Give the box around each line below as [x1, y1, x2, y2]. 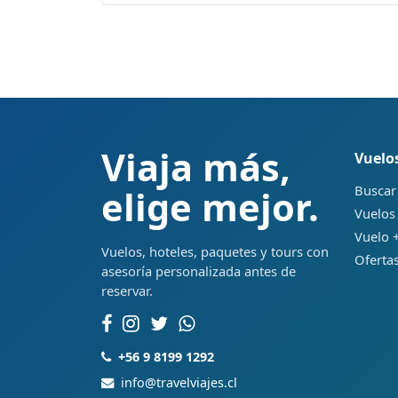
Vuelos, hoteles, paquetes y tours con [101, 242, 329, 260]
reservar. [101, 281, 153, 299]
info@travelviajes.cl [121, 373, 237, 391]
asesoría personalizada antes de [101, 261, 296, 280]
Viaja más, [101, 141, 291, 192]
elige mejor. [101, 181, 319, 232]
